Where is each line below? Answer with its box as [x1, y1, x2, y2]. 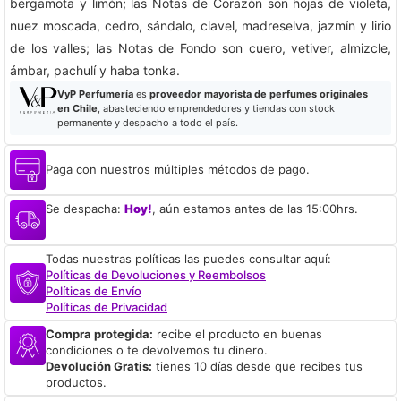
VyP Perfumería [56, 87, 133, 100]
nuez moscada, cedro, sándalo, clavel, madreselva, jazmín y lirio [10, 17, 391, 33]
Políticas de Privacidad [46, 299, 167, 314]
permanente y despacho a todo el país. [56, 115, 238, 129]
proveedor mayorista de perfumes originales [149, 87, 368, 100]
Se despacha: [46, 200, 124, 216]
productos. [46, 374, 107, 389]
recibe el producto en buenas [153, 326, 322, 341]
